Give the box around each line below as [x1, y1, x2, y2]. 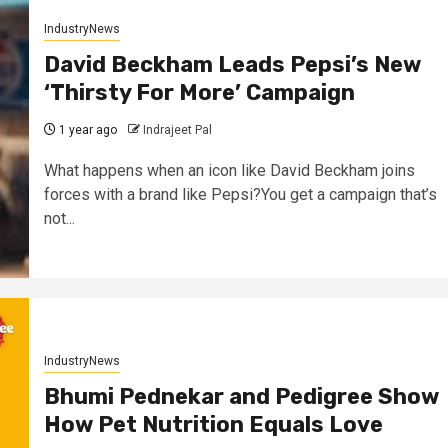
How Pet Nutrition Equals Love [43, 410, 383, 438]
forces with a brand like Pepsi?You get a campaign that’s [43, 184, 437, 204]
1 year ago [55, 122, 117, 137]
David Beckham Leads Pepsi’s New [43, 50, 421, 78]
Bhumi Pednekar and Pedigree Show [43, 382, 439, 410]
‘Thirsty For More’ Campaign [43, 78, 355, 106]
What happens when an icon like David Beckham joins [43, 160, 415, 180]
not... [43, 208, 75, 228]
